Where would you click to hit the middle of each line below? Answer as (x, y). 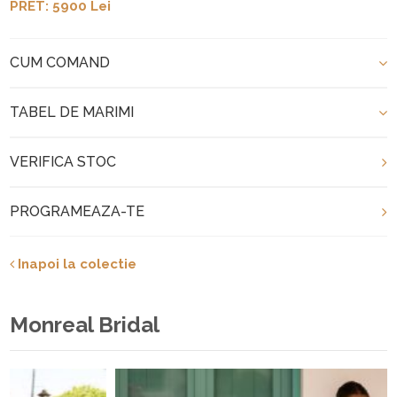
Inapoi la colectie (76, 264)
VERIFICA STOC (63, 161)
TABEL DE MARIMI (72, 112)
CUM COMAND (60, 62)
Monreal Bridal (85, 324)
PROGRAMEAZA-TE (78, 211)
